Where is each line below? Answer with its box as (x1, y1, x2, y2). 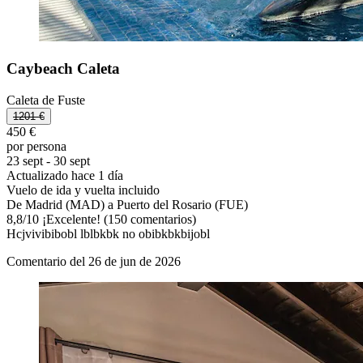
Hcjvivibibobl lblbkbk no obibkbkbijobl (6, 226, 210, 241)
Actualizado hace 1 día (6, 168, 123, 182)
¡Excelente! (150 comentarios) (39, 211, 196, 226)
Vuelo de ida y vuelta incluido (6, 182, 160, 197)
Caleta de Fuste (6, 92, 85, 107)
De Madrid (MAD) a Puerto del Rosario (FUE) (6, 197, 248, 211)
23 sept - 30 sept (6, 153, 90, 168)
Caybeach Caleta (6, 60, 120, 78)
